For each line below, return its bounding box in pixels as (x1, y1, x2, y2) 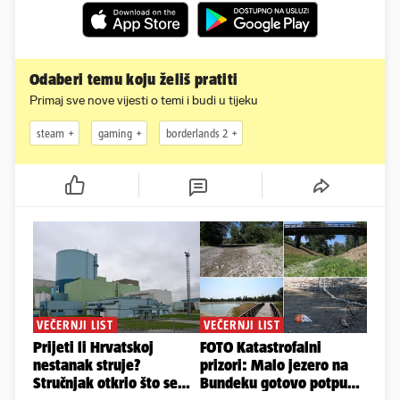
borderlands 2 (166, 126, 228, 140)
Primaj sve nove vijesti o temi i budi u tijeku (29, 93, 258, 109)
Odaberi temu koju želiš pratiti (29, 71, 238, 89)
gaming (98, 126, 132, 140)
